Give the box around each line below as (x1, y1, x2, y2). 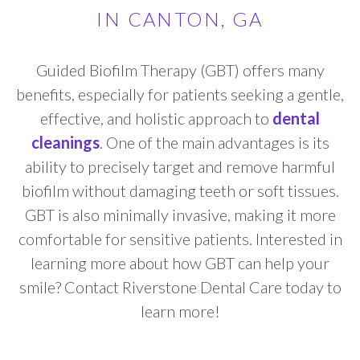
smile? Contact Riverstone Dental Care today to (18, 277, 342, 297)
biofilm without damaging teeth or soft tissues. (21, 181, 339, 201)
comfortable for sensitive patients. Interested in (18, 229, 342, 249)
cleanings (31, 133, 100, 153)
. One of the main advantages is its (99, 133, 329, 153)
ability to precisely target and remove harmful (25, 157, 335, 177)
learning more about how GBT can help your (31, 253, 329, 273)
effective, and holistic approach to (40, 108, 272, 129)
